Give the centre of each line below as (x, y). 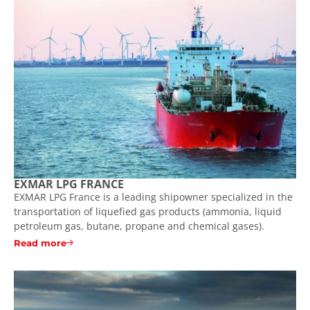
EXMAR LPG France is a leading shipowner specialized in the (153, 197)
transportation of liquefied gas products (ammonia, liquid (148, 211)
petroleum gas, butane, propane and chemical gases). (139, 226)
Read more (40, 243)
